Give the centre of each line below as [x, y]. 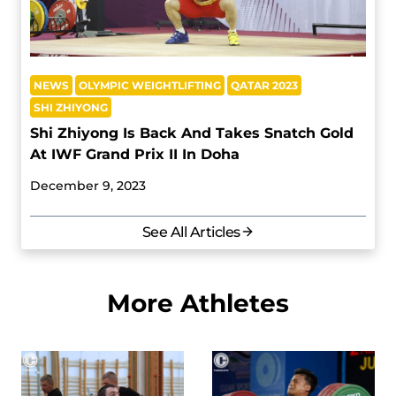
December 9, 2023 [88, 185]
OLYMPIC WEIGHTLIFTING [150, 85]
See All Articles [191, 232]
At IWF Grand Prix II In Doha [135, 154]
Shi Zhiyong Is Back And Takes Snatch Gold [192, 133]
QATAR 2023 [264, 85]
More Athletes [198, 303]
